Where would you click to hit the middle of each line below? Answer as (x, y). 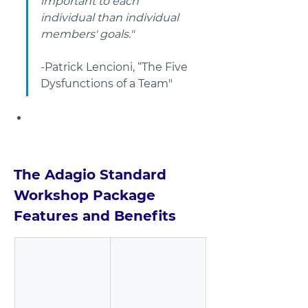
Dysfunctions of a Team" (116, 83)
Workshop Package (87, 196)
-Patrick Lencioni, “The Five (115, 67)
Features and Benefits (95, 216)
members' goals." (87, 34)
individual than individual (111, 17)
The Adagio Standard (92, 175)
